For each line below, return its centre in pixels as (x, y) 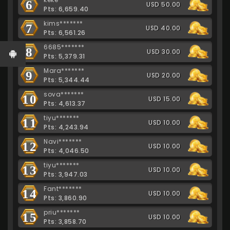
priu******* (62, 212)
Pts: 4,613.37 (65, 103)
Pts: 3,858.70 (65, 221)
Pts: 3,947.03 (66, 174)
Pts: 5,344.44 (67, 80)
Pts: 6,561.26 (65, 32)
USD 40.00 (163, 28)
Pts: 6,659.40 (66, 9)
